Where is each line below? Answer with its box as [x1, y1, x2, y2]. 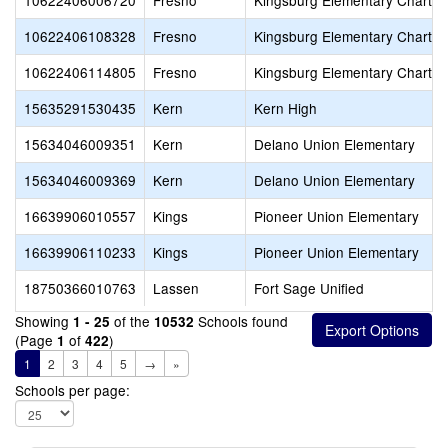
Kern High [254, 98, 317, 118]
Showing [15, 311, 73, 331]
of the [110, 311, 154, 331]
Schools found [194, 311, 288, 331]
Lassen [153, 278, 199, 298]
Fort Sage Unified [254, 278, 364, 298]
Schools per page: [15, 380, 130, 400]
